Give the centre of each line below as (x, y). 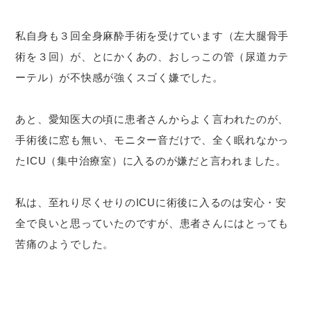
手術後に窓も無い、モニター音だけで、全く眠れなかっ (152, 140)
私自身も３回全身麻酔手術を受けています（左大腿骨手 (152, 35)
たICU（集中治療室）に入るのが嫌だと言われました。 (151, 160)
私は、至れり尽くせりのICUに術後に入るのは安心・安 (151, 202)
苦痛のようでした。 (65, 244)
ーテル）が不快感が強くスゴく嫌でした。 (119, 77)
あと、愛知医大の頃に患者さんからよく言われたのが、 (152, 119)
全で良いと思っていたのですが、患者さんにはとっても (152, 223)
